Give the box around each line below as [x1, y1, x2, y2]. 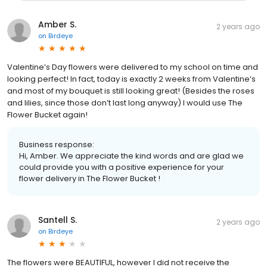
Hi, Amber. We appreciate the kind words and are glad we [19, 150, 244, 162]
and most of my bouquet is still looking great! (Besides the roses [7, 85, 254, 97]
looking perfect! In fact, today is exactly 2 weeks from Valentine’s [7, 73, 256, 85]
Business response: [19, 138, 94, 150]
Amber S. [38, 18, 76, 30]
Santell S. [38, 213, 77, 226]
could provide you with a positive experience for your [19, 161, 224, 173]
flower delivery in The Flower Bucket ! [19, 172, 160, 184]
